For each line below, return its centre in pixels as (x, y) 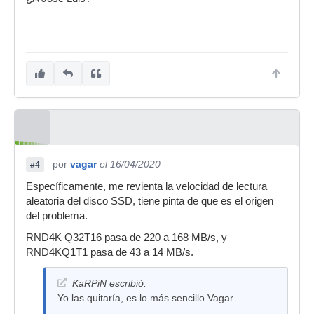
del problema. (57, 216)
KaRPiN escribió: (109, 283)
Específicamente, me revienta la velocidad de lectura (146, 186)
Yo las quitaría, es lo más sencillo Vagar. (146, 298)
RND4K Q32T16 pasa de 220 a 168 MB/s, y (127, 238)
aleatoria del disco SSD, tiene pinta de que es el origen (150, 201)
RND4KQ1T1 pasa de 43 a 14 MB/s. (110, 252)
